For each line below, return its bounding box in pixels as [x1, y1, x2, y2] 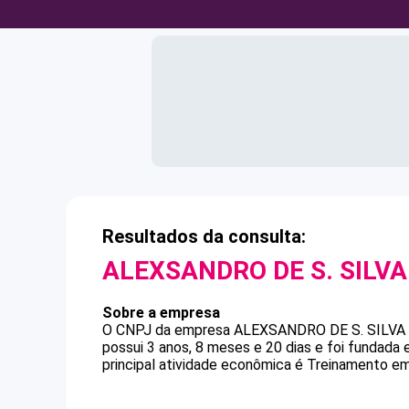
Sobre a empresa [102, 304, 220, 321]
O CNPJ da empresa [102, 321, 234, 339]
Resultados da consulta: [102, 225, 306, 247]
